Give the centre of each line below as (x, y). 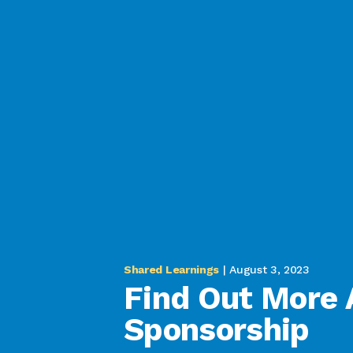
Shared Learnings (171, 269)
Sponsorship (217, 329)
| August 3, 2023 (266, 269)
